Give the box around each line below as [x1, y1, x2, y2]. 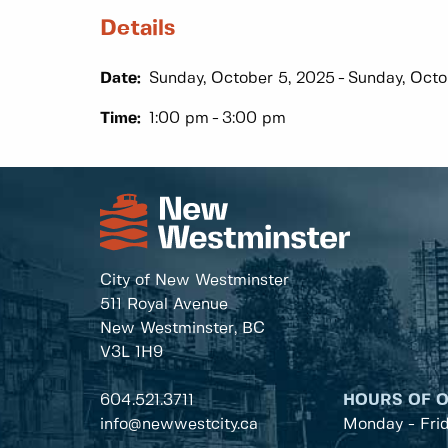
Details [100, 18, 175, 40]
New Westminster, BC [100, 320, 265, 336]
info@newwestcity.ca [100, 416, 258, 432]
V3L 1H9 [100, 344, 163, 360]
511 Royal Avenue [100, 296, 228, 312]
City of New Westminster [100, 272, 289, 288]
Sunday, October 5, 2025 [149, 70, 335, 86]
